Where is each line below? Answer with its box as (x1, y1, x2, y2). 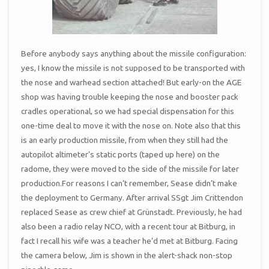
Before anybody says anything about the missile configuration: (21, 49, 247, 59)
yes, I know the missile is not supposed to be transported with (21, 63, 246, 73)
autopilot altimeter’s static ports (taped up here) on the (21, 150, 220, 160)
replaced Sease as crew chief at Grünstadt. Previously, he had (21, 207, 243, 217)
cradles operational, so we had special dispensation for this (21, 106, 235, 116)
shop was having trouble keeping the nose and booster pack (21, 92, 239, 102)
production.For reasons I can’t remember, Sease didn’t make (21, 178, 238, 189)
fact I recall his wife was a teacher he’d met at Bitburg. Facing (21, 236, 238, 246)
